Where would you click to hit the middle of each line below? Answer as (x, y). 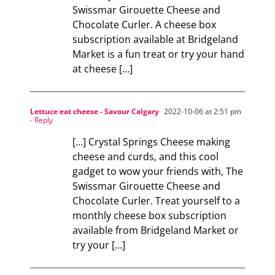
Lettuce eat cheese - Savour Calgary (95, 111)
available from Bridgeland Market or (156, 230)
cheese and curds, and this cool (146, 156)
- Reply (42, 120)
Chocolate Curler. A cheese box (145, 24)
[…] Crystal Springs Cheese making (152, 141)
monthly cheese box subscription (150, 215)
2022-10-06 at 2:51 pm (202, 111)
